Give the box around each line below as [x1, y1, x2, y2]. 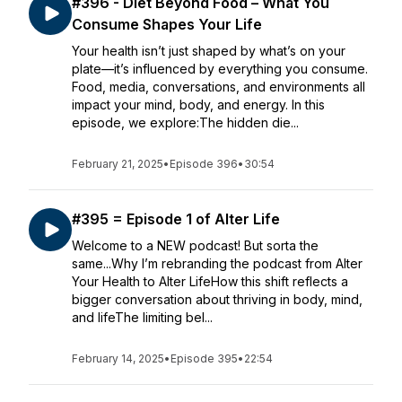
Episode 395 [170, 352, 238, 365]
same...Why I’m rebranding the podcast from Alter [72, 256, 363, 271]
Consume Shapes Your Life [72, 15, 262, 33]
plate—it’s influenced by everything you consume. [72, 61, 368, 76]
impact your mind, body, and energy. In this [72, 97, 325, 112]
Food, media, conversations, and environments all [72, 79, 365, 94]
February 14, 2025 [72, 352, 164, 365]
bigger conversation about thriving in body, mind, [72, 292, 363, 307]
